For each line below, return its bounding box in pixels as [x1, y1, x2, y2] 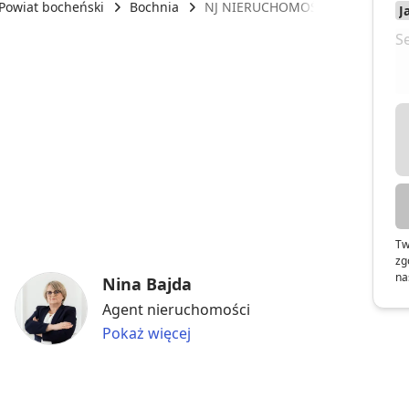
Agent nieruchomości [102, 299, 250, 320]
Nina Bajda [102, 272, 192, 295]
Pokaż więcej [102, 322, 191, 343]
